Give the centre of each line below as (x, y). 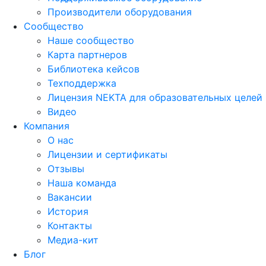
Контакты (70, 226)
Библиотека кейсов (94, 69)
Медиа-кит (73, 240)
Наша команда (82, 183)
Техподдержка (82, 83)
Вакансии (70, 197)
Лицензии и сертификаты (107, 154)
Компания (47, 126)
